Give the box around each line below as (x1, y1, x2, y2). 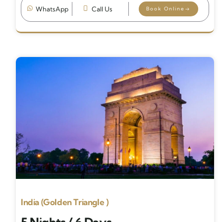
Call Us (92, 4, 113, 13)
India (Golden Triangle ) (21, 197, 109, 207)
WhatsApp (35, 4, 68, 13)
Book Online (146, 5, 185, 12)
